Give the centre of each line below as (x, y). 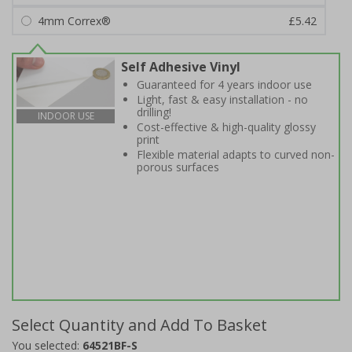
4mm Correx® (74, 21)
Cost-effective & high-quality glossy (226, 127)
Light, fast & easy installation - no (222, 99)
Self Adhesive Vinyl (181, 67)
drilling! (154, 112)
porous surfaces (178, 167)
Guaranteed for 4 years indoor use (224, 84)
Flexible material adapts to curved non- (236, 154)
